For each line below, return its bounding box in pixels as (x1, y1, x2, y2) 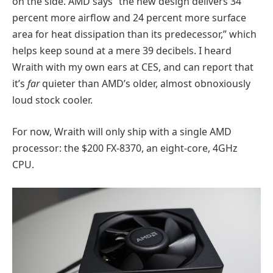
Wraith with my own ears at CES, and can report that (12, 60, 253, 74)
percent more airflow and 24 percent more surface (12, 11, 246, 25)
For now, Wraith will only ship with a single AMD (12, 124, 232, 138)
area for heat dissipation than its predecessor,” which (12, 27, 257, 41)
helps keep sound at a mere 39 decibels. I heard (12, 44, 232, 58)
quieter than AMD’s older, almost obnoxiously (40, 77, 250, 91)
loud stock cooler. (12, 93, 93, 107)
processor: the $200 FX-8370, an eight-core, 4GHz (12, 141, 237, 155)
